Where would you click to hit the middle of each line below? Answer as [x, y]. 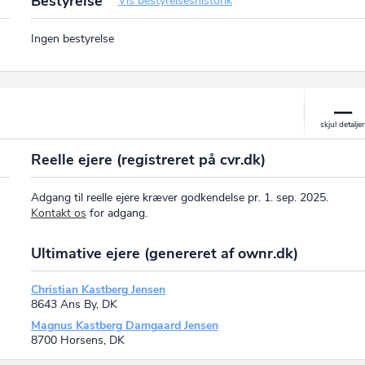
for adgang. [117, 213]
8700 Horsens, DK [77, 340]
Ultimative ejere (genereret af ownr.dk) [164, 253]
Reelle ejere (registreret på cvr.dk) [148, 159]
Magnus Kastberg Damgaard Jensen [124, 325]
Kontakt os [58, 213]
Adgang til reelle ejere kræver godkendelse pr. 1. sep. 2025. [179, 197]
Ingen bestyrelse [72, 39]
